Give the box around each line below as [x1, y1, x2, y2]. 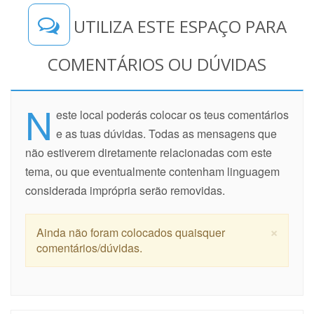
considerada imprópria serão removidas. [25, 182, 225, 198]
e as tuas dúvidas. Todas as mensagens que [56, 125, 277, 142]
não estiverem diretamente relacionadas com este [25, 144, 272, 161]
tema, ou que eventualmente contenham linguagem [25, 163, 280, 179]
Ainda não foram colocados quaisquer [36, 224, 225, 240]
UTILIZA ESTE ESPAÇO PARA [73, 14, 287, 38]
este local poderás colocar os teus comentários [56, 106, 289, 123]
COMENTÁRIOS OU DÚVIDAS [48, 52, 266, 76]
